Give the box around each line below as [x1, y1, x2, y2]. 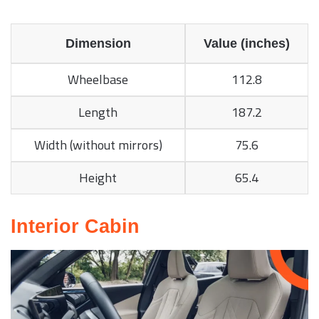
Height [79, 166, 117, 190]
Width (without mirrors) [33, 133, 162, 157]
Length [78, 100, 117, 125]
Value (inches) [204, 36, 290, 51]
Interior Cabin [11, 216, 140, 238]
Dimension [65, 36, 131, 51]
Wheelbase [68, 68, 128, 92]
